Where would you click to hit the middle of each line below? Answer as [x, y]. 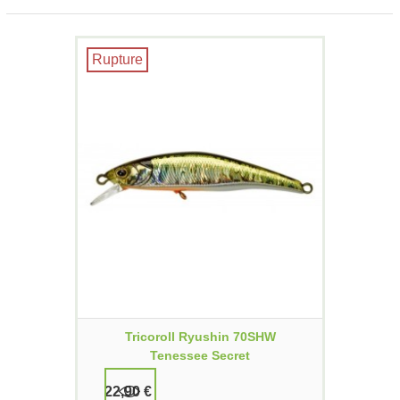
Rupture [117, 60]
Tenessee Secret [200, 356]
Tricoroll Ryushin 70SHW [200, 337]
